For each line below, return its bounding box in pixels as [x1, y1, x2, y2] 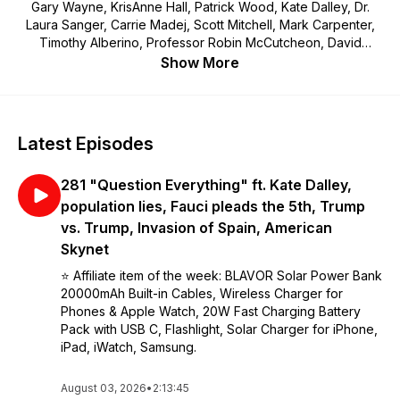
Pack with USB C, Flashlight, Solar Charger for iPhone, [61, 321, 378, 337]
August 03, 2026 [61, 381, 146, 395]
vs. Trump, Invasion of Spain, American [61, 219, 332, 237]
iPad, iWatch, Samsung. [61, 339, 196, 354]
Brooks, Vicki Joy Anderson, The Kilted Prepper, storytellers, [20, 71, 380, 86]
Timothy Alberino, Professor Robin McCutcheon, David [38, 35, 362, 50]
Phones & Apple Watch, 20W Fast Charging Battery [61, 304, 361, 319]
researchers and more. [133, 88, 267, 104]
